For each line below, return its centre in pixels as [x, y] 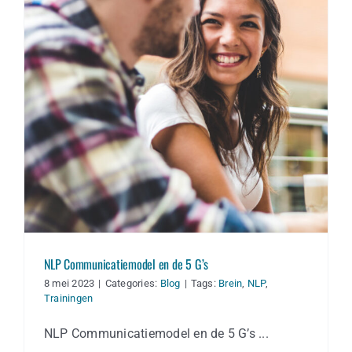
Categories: [132, 284]
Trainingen [69, 299]
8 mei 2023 [70, 284]
